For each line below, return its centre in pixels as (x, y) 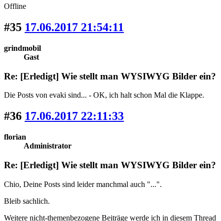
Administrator (48, 146)
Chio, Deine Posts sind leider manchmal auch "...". (83, 184)
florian (15, 137)
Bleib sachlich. (27, 201)
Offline (15, 6)
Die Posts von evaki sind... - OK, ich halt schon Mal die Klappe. (104, 95)
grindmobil (22, 48)
